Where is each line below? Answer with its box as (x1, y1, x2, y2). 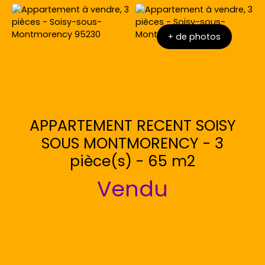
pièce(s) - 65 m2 (70, 151, 195, 172)
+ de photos (168, 30, 221, 43)
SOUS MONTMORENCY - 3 (41, 133, 224, 154)
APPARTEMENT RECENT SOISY (29, 115, 236, 137)
